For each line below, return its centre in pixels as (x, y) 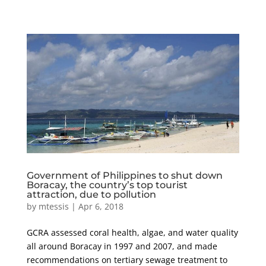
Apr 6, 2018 (101, 207)
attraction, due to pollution (91, 195)
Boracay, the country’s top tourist (107, 185)
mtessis (53, 207)
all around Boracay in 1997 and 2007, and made (122, 246)
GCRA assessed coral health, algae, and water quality (132, 233)
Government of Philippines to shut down (124, 176)
